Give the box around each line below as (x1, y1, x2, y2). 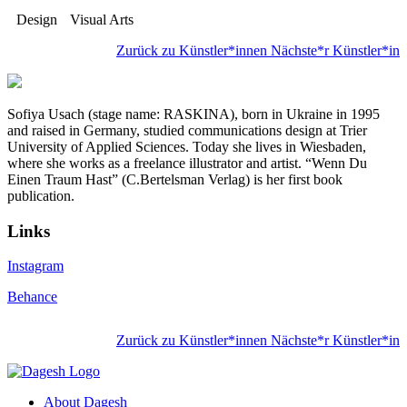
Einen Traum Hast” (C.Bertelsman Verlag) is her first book (7, 171, 342, 187)
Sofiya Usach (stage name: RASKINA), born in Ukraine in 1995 (7, 105, 380, 122)
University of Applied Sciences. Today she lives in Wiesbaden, (7, 138, 366, 154)
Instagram (7, 258, 64, 274)
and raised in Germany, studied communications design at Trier (7, 122, 367, 138)
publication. (7, 187, 74, 203)
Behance (7, 289, 57, 305)
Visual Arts (70, 11, 134, 27)
